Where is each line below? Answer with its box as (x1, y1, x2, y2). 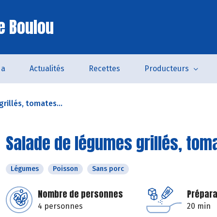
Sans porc (92, 165, 124, 173)
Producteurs (144, 64, 189, 73)
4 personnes (38, 201, 83, 211)
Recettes (88, 64, 120, 73)
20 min (187, 201, 211, 211)
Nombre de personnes (38, 187, 123, 201)
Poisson (53, 165, 78, 173)
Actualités (29, 64, 64, 73)
